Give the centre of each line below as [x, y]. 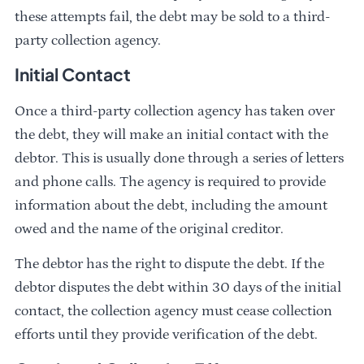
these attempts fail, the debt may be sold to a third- [173, 16]
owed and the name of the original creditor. [149, 228]
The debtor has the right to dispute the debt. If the [170, 264]
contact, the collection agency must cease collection [174, 311]
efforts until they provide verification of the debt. [167, 335]
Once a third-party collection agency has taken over [175, 110]
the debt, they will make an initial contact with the [172, 134]
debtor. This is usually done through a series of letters [180, 158]
